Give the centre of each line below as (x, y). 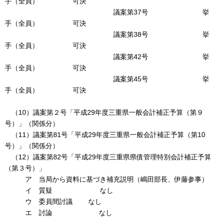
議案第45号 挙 (107, 79)
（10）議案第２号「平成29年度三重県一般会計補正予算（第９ (104, 113)
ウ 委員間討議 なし (53, 202)
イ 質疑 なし (59, 191)
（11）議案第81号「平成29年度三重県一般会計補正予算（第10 (105, 135)
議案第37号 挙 (107, 12)
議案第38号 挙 (107, 35)
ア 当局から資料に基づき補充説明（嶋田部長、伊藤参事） (107, 179)
